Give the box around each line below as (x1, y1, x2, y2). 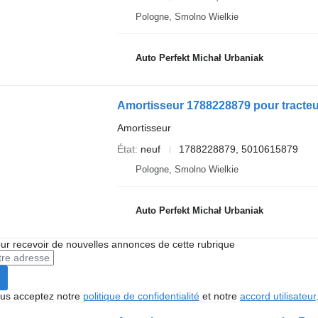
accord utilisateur (239, 290, 316, 302)
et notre (199, 290, 240, 302)
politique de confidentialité (82, 290, 199, 302)
